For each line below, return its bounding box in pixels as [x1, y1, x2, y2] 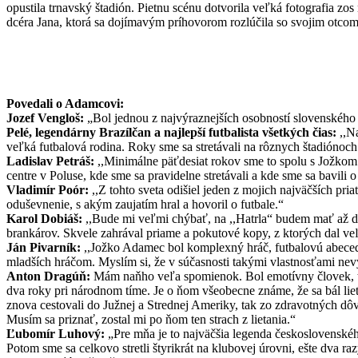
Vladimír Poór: [6, 182, 89, 197]
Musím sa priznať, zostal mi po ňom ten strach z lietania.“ [6, 312, 296, 326]
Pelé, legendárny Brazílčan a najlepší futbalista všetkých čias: [6, 125, 336, 139]
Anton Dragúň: [6, 268, 93, 283]
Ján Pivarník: [6, 240, 84, 254]
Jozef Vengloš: [6, 110, 84, 125]
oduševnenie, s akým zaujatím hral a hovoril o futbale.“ [6, 197, 284, 211]
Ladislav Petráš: [6, 153, 94, 168]
